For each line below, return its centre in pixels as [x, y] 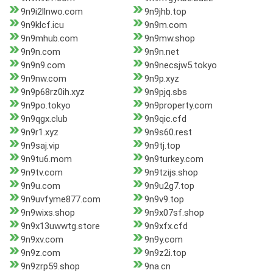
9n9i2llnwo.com [52, 12]
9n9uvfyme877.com [61, 200]
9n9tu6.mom [46, 159]
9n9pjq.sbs [165, 92]
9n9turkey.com [174, 159]
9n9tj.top [162, 146]
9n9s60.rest [168, 133]
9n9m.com [165, 25]
